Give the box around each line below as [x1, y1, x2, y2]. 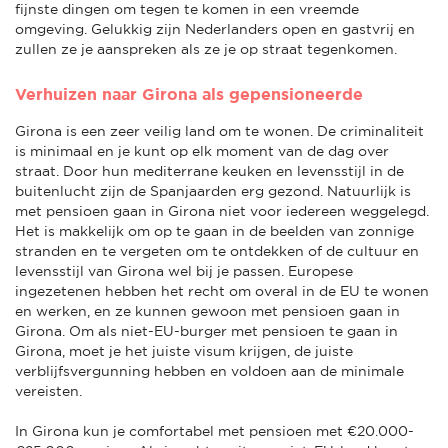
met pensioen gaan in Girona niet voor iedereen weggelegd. [15, 202, 429, 219]
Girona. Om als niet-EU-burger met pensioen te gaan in [15, 322, 398, 339]
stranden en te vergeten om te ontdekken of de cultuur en [15, 242, 419, 259]
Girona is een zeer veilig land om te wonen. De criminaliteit [15, 122, 424, 139]
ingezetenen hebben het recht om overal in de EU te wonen [15, 282, 429, 299]
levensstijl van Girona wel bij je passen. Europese [15, 262, 353, 279]
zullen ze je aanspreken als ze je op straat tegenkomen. [15, 40, 397, 57]
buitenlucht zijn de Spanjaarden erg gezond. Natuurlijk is [15, 182, 411, 199]
